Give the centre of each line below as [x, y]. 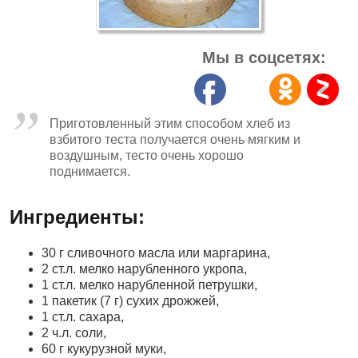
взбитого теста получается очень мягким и [175, 139]
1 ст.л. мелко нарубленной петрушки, [149, 285]
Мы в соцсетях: [264, 58]
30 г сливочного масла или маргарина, [156, 253]
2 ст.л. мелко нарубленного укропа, [144, 269]
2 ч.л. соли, [74, 333]
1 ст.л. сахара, [83, 317]
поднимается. [90, 171]
